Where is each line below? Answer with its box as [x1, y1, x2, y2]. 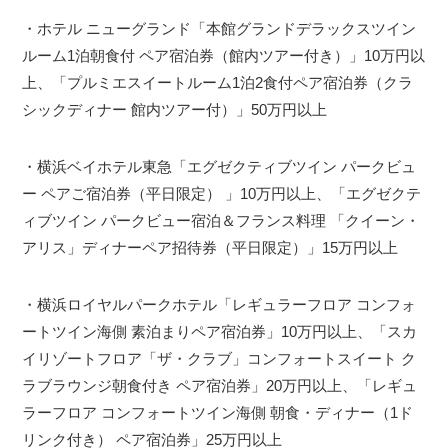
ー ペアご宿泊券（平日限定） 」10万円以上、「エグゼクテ [22, 185, 422, 203]
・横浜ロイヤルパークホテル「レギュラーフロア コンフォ [22, 296, 417, 314]
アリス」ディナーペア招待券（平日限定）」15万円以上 [22, 239, 399, 257]
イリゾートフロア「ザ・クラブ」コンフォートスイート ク [22, 350, 417, 368]
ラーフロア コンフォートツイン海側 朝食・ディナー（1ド [22, 404, 414, 422]
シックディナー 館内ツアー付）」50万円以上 [22, 101, 328, 119]
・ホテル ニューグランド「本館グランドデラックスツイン [22, 20, 417, 38]
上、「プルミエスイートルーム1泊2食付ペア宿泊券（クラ [22, 74, 414, 92]
